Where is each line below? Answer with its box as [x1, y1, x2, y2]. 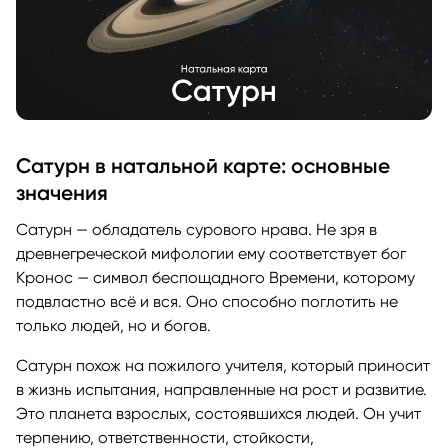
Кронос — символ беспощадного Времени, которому [16, 267, 415, 287]
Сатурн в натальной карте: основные [16, 152, 390, 178]
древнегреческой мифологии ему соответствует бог [16, 243, 406, 263]
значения [16, 179, 108, 205]
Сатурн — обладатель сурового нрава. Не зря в [16, 219, 377, 239]
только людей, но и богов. [16, 315, 211, 335]
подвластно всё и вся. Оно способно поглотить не [16, 291, 398, 311]
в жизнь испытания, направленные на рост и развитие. [16, 379, 427, 399]
